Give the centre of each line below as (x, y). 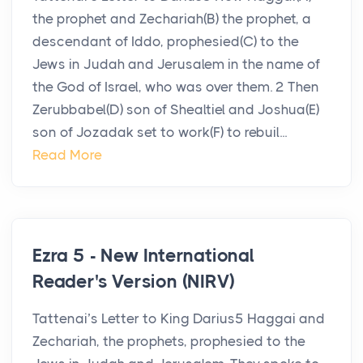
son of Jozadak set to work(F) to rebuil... (160, 132)
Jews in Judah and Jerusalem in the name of (176, 64)
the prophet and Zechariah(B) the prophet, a (172, 19)
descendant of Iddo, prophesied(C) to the (166, 42)
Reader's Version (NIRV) (134, 282)
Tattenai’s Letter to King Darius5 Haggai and (179, 319)
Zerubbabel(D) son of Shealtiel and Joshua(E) (176, 110)
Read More (67, 155)
